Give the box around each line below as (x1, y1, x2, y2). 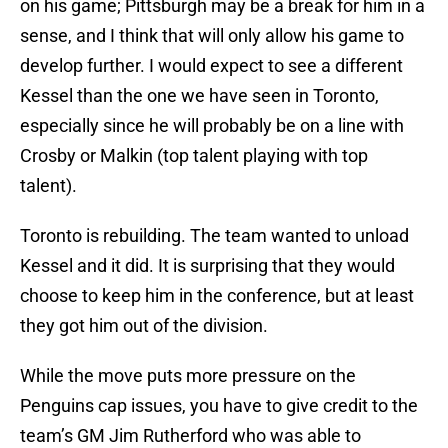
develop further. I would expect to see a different (20, 55, 403, 77)
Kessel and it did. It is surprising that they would (20, 255, 395, 277)
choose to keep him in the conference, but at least (20, 285, 414, 307)
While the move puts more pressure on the (20, 365, 356, 387)
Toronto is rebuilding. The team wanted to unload (20, 225, 409, 247)
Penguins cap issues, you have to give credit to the (20, 395, 418, 417)
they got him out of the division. (20, 315, 268, 337)
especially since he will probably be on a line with (20, 115, 404, 137)
